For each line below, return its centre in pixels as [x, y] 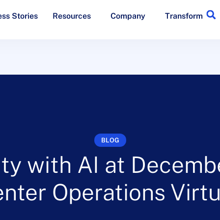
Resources [71, 16]
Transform [184, 16]
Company [128, 16]
